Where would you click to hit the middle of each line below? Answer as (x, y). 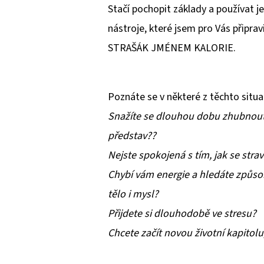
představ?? (132, 136)
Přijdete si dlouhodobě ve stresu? (182, 214)
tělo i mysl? (133, 194)
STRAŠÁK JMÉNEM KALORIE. (172, 48)
